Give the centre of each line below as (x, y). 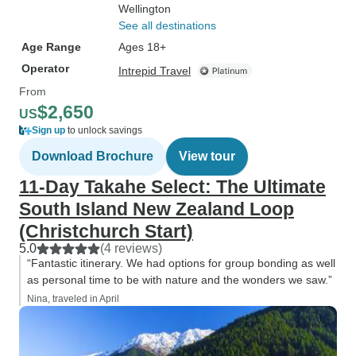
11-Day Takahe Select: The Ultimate (172, 187)
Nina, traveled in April (73, 299)
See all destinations (167, 25)
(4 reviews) (131, 248)
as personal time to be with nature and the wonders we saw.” (180, 280)
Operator (45, 68)
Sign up (48, 130)
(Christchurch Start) (106, 231)
